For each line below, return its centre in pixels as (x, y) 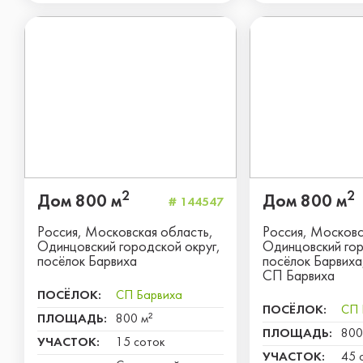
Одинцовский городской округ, (129, 248)
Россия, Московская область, (125, 233)
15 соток (141, 343)
